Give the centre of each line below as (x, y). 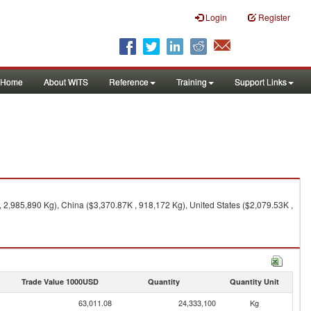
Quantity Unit (254, 281)
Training (192, 82)
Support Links (261, 82)
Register (274, 17)
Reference (129, 82)
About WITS (66, 82)
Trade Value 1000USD (60, 281)
